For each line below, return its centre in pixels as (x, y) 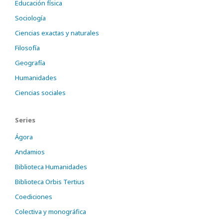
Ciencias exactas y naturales (57, 33)
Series (25, 120)
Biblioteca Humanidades (51, 167)
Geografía (30, 63)
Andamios (30, 152)
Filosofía (27, 48)
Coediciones (34, 197)
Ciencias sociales (40, 93)
